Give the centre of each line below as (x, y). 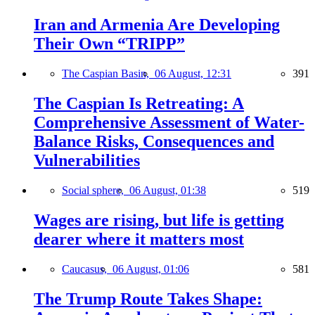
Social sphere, (96, 191)
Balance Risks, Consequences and (154, 142)
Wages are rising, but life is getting (159, 220)
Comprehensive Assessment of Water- (169, 123)
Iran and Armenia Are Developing (157, 25)
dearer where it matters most (139, 239)
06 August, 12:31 (193, 74)
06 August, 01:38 (168, 191)
